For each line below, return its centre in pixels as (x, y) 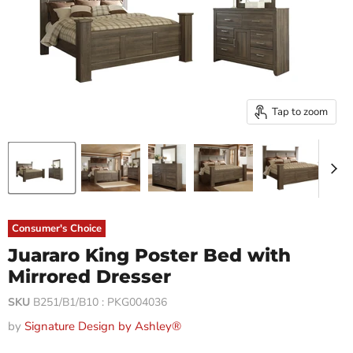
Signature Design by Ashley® (103, 326)
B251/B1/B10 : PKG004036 (100, 302)
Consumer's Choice (57, 229)
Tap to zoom (300, 111)
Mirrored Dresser (89, 277)
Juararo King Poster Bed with (149, 255)
